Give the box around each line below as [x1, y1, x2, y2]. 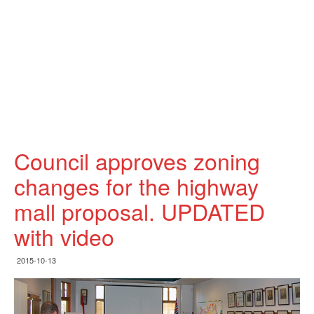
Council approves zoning [14, 144, 260, 177]
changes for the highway [14, 170, 259, 202]
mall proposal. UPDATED [14, 195, 265, 227]
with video [14, 220, 114, 252]
